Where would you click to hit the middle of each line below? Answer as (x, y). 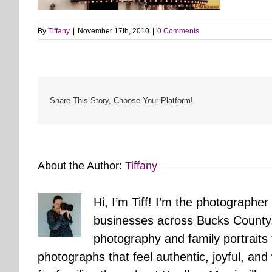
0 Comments (178, 31)
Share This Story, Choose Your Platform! (121, 100)
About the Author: (81, 166)
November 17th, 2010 (114, 31)
